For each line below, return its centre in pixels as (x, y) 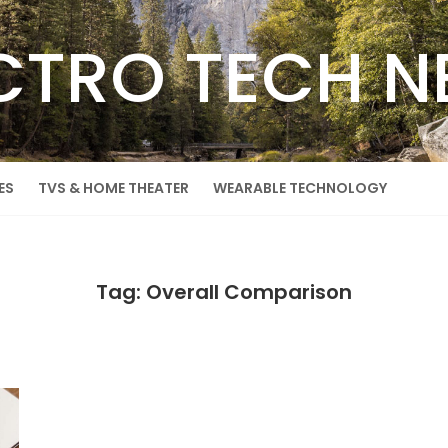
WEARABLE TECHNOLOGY (300, 188)
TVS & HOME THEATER (113, 188)
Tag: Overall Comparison (224, 292)
